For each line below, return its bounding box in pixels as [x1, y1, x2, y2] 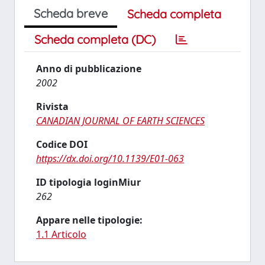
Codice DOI [36, 138, 88, 151]
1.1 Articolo [36, 228, 86, 241]
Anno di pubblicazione [36, 62, 141, 75]
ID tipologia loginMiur [36, 176, 141, 189]
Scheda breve [34, 6, 108, 21]
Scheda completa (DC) [34, 32, 156, 47]
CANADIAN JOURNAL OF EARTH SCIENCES [36, 114, 205, 127]
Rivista [36, 100, 69, 113]
